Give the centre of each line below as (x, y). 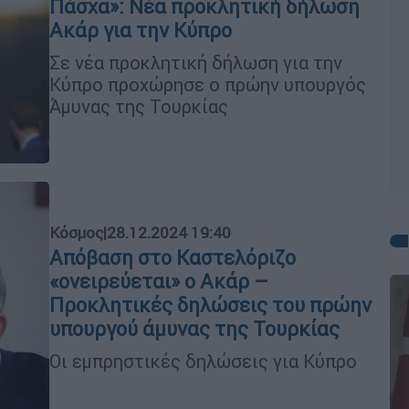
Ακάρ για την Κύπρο (141, 30)
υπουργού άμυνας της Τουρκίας (194, 329)
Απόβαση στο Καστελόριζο (173, 257)
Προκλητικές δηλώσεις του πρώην (210, 305)
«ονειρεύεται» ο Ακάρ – (159, 281)
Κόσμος (76, 232)
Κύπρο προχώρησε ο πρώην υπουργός (208, 84)
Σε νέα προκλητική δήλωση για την (196, 62)
